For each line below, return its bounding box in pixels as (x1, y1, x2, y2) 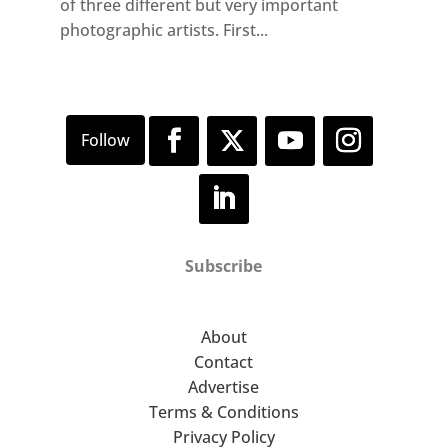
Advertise (188, 376, 260, 399)
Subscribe (185, 255, 263, 278)
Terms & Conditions (148, 401, 299, 424)
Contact (194, 351, 254, 374)
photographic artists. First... (59, 18, 268, 41)
